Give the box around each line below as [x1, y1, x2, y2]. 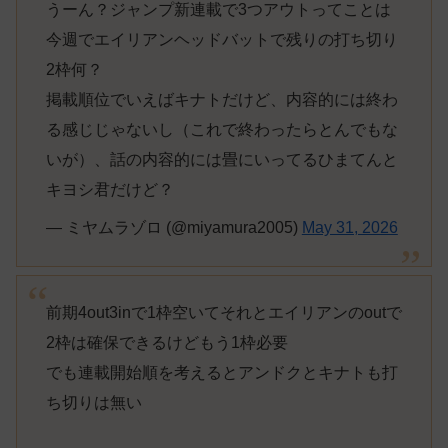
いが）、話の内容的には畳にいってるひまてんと [45, 151, 398, 169]
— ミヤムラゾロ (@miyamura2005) [45, 219, 302, 237]
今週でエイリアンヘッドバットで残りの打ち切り [45, 31, 398, 49]
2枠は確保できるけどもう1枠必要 [45, 333, 288, 351]
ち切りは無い [45, 393, 142, 411]
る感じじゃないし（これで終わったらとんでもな [45, 121, 398, 139]
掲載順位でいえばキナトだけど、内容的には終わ [45, 91, 398, 109]
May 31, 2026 [301, 219, 398, 237]
